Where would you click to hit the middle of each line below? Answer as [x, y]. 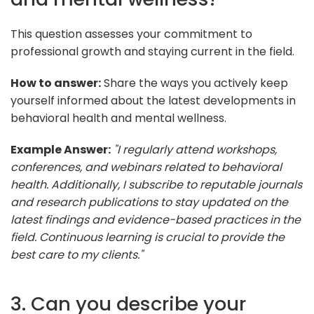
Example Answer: [61, 149]
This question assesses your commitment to [131, 34]
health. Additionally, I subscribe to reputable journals [156, 184]
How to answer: [56, 83]
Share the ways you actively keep [194, 83]
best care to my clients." [77, 254]
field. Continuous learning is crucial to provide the [148, 237]
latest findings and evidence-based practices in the [156, 219]
